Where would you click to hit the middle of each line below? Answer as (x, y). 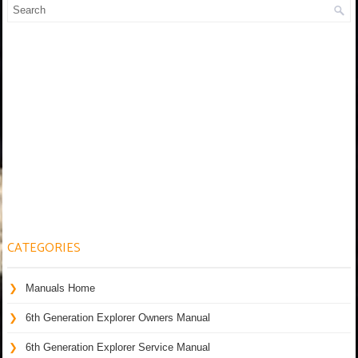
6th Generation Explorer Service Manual (118, 347)
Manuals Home (60, 288)
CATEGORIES (44, 248)
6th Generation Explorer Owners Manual (118, 317)
